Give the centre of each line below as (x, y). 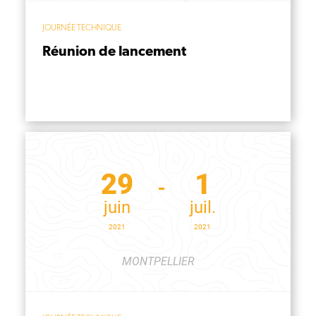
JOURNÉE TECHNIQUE (82, 28)
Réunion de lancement (114, 51)
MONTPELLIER (158, 261)
